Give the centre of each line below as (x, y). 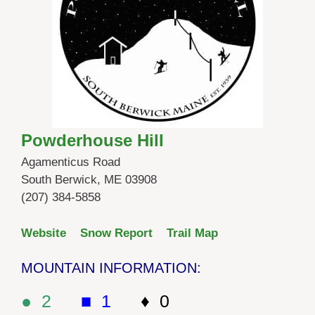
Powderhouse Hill (92, 141)
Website (44, 233)
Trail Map (192, 233)
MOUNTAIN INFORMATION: (111, 268)
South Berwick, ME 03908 (89, 180)
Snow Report (116, 233)
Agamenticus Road (71, 162)
